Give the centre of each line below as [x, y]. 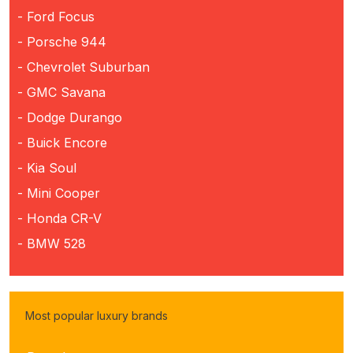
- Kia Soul [47, 167]
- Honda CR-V [59, 218]
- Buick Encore [62, 142]
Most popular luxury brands [97, 315]
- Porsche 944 [62, 41]
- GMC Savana [61, 92]
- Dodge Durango [70, 117]
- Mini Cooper [59, 193]
